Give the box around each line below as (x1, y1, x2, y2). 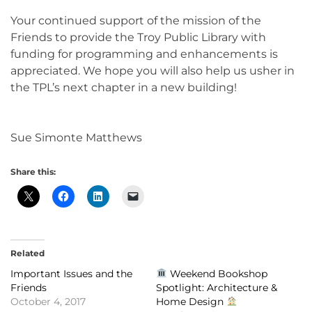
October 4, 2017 (10, 295, 86, 308)
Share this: (10, 166, 56, 177)
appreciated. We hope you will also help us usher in (10, 63, 295, 77)
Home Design (156, 295, 226, 308)
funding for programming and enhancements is (10, 47, 278, 61)
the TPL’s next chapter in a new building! (10, 80, 237, 94)
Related (10, 247, 45, 258)
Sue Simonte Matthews (10, 130, 142, 144)
